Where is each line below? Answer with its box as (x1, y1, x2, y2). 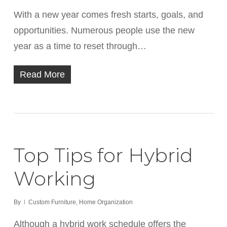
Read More (19, 69, 65, 80)
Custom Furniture (28, 199, 76, 206)
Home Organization (79, 199, 133, 206)
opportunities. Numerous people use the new (13, 25, 195, 35)
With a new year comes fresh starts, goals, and (13, 10, 203, 20)
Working (13, 167, 96, 191)
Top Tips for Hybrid (13, 143, 193, 167)
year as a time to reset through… (13, 41, 146, 51)
